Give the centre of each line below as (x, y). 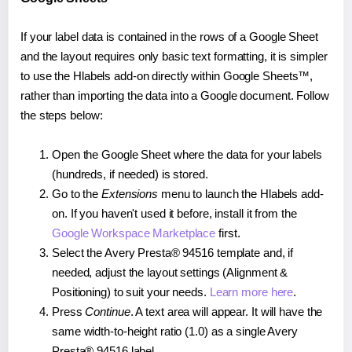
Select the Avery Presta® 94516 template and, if (173, 253)
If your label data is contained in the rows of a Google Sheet (169, 37)
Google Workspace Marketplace (134, 233)
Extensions (130, 194)
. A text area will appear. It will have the (226, 312)
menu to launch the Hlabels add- (241, 194)
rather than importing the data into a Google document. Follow (175, 96)
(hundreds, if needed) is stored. (130, 174)
